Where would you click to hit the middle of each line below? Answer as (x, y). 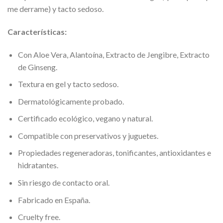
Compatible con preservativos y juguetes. (88, 135)
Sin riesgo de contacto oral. (63, 183)
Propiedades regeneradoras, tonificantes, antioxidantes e (114, 153)
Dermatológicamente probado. (71, 101)
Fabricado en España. (54, 200)
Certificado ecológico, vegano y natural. (85, 118)
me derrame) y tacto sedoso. (56, 8)
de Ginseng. (37, 67)
